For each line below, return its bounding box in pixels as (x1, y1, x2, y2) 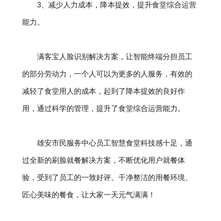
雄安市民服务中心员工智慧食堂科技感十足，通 (37, 139, 192, 147)
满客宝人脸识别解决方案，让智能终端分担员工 (37, 52, 192, 61)
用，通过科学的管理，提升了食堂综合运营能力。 (22, 104, 185, 112)
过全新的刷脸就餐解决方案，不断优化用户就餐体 (22, 156, 185, 164)
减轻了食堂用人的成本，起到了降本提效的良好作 (22, 87, 185, 95)
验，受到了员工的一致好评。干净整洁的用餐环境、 (22, 173, 192, 182)
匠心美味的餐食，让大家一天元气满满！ (22, 190, 155, 199)
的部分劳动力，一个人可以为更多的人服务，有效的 (22, 70, 192, 78)
